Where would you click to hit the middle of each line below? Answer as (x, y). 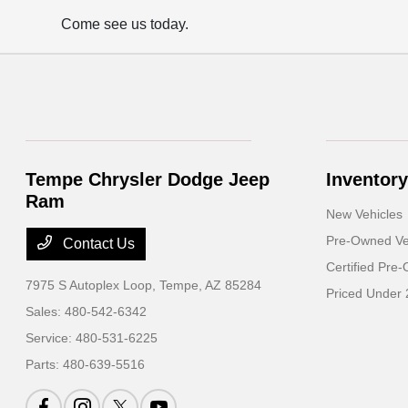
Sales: (46, 311)
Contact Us (97, 244)
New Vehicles (364, 214)
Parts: (45, 364)
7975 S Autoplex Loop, (93, 285)
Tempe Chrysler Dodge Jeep (148, 179)
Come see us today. (125, 24)
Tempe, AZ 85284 (211, 285)
